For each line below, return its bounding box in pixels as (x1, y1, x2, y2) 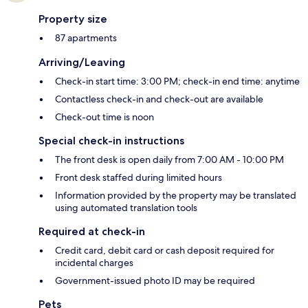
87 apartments (55, 32, 117, 45)
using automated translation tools (55, 201, 197, 214)
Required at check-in (38, 225, 145, 239)
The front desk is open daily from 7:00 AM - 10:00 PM (55, 153, 284, 166)
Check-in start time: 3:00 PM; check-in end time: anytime (55, 75, 300, 88)
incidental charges (55, 256, 133, 269)
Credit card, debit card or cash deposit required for (55, 244, 274, 257)
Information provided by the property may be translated (55, 189, 296, 202)
